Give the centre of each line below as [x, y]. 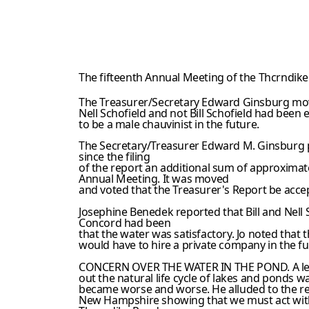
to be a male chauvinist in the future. [169, 124]
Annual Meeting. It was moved [154, 179]
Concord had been [125, 223]
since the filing [114, 157]
